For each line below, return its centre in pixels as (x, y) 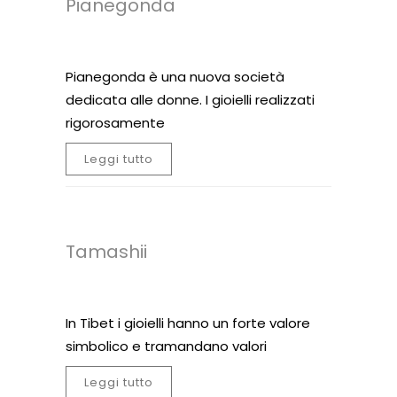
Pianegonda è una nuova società (175, 77)
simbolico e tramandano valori (166, 346)
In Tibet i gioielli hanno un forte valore (188, 323)
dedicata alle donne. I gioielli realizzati (190, 100)
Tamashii (106, 252)
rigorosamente (115, 123)
